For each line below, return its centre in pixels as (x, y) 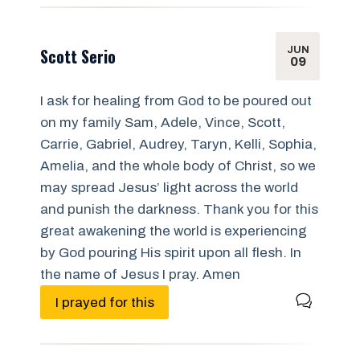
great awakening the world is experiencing (174, 231)
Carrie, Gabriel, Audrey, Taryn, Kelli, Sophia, (178, 144)
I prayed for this (104, 302)
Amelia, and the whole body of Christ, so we (178, 166)
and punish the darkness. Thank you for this (179, 209)
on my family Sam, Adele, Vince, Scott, (163, 123)
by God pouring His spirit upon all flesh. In (171, 253)
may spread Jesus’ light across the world (169, 188)
